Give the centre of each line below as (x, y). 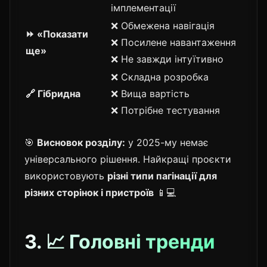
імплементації (143, 7)
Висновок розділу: (81, 142)
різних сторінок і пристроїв (89, 192)
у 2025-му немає (167, 142)
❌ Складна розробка (160, 77)
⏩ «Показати (57, 34)
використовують (66, 176)
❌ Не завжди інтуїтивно (167, 59)
